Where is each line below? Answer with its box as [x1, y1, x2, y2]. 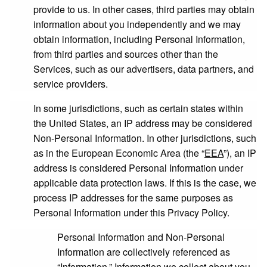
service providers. [33, 77, 108, 91]
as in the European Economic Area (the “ [33, 146, 204, 160]
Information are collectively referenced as [57, 245, 230, 259]
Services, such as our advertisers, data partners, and [33, 62, 254, 76]
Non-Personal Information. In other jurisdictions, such [33, 131, 256, 145]
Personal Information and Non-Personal [57, 230, 225, 244]
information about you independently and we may [33, 17, 241, 31]
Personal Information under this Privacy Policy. [33, 206, 229, 219]
